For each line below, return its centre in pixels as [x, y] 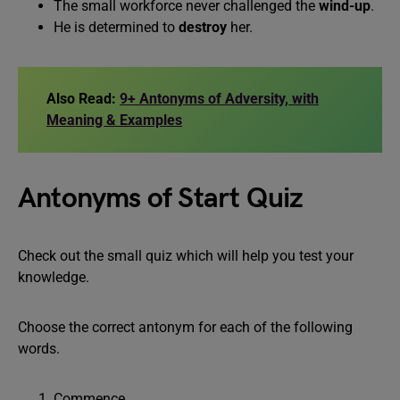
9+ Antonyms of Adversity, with [219, 99]
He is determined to [116, 27]
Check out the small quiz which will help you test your [186, 256]
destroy [203, 27]
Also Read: [83, 99]
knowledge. [54, 277]
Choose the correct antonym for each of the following [185, 327]
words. [39, 349]
